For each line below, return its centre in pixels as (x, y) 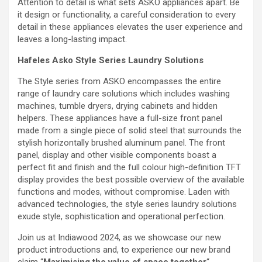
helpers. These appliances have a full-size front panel (120, 118)
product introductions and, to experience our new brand (124, 249)
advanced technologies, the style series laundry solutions (127, 204)
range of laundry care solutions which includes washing (124, 93)
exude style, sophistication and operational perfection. (121, 216)
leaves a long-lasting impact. (72, 39)
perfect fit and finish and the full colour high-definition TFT (129, 167)
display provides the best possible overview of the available (131, 179)
